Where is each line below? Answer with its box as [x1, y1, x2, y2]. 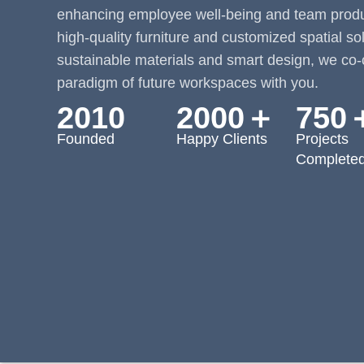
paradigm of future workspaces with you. [57, 75, 318, 91]
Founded [57, 131, 115, 147]
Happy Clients [175, 131, 267, 147]
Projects [295, 131, 349, 147]
